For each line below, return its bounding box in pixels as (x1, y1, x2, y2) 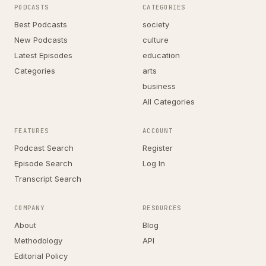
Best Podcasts (14, 20, 67, 29)
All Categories (142, 97, 195, 106)
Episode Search (14, 159, 72, 168)
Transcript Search (14, 174, 81, 183)
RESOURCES (142, 204, 182, 212)
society (142, 20, 169, 29)
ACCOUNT (142, 126, 173, 135)
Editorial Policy (14, 251, 68, 261)
